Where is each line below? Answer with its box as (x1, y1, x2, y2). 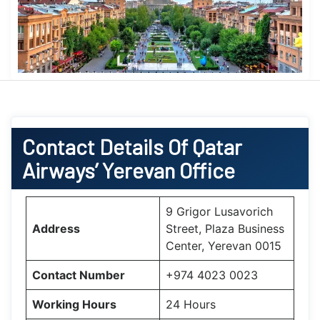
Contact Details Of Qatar (22, 133, 242, 159)
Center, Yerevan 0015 (166, 238, 281, 253)
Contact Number (32, 267, 125, 282)
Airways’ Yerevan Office (22, 156, 235, 183)
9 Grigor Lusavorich (166, 204, 273, 219)
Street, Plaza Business (166, 221, 284, 236)
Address (32, 221, 80, 236)
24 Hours (166, 296, 216, 311)
